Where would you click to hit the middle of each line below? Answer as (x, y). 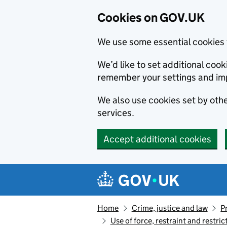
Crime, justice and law (169, 208)
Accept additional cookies (157, 139)
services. (116, 113)
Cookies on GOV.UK (151, 17)
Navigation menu (147, 172)
